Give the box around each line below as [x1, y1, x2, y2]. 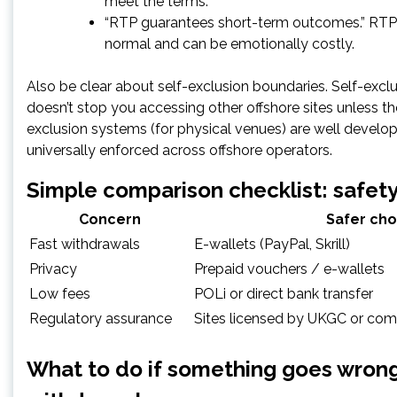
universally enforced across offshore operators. [27, 141, 332, 159]
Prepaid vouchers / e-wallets [194, 260, 385, 277]
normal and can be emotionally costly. [105, 35, 354, 52]
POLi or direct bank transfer [194, 284, 373, 302]
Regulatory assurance [29, 309, 172, 327]
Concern [79, 210, 141, 228]
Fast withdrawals [29, 235, 140, 253]
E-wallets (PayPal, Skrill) [194, 235, 350, 253]
